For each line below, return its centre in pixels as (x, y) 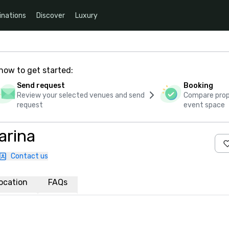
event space (204, 105)
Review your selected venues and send (81, 95)
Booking (199, 86)
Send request (41, 86)
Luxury (86, 15)
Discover (51, 15)
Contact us (29, 156)
